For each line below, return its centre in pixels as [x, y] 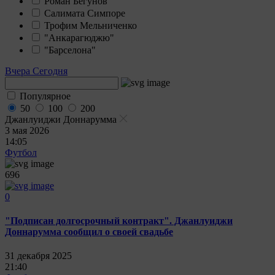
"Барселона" [70, 50]
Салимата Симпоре [85, 13]
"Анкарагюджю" [79, 37]
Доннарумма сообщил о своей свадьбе [89, 232]
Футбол [21, 152]
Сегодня [50, 71]
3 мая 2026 [27, 130]
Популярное [45, 96]
